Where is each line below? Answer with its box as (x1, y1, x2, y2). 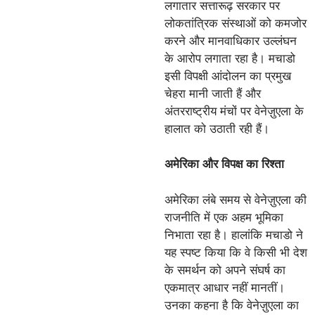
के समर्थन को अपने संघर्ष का (165, 263, 285, 277)
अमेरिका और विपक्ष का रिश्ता (165, 157, 284, 172)
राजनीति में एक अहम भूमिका (165, 210, 283, 224)
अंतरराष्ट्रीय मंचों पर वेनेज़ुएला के (165, 104, 304, 118)
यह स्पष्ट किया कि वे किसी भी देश (165, 245, 307, 259)
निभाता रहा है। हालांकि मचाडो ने (165, 228, 303, 242)
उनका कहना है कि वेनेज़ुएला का (165, 298, 299, 312)
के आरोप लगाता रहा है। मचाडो (165, 51, 295, 65)
